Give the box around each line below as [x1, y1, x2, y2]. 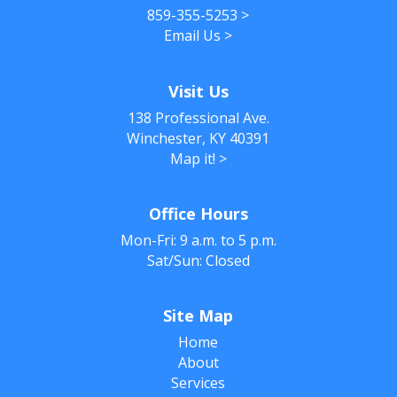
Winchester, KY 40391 [127, 128, 270, 148]
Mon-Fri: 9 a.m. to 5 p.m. [120, 230, 276, 250]
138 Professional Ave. [127, 107, 269, 128]
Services [171, 372, 226, 393]
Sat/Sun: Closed [146, 250, 250, 270]
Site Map [163, 304, 234, 326]
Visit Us [167, 80, 229, 102]
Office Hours [148, 202, 248, 224]
